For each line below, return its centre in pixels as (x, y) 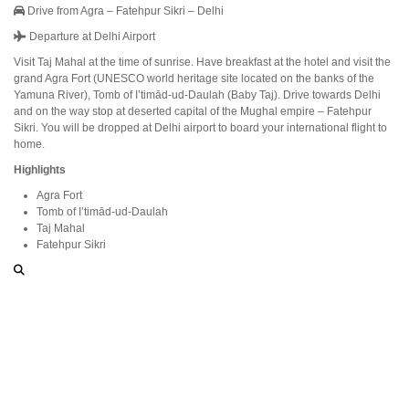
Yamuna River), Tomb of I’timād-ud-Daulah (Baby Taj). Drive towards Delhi (197, 95)
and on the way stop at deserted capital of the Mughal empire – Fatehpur (193, 111)
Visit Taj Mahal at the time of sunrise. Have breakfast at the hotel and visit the (202, 62)
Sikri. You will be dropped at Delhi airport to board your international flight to (200, 128)
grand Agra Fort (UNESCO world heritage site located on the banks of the (194, 79)
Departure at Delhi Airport (91, 37)
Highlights (40, 170)
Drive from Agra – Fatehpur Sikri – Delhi (124, 11)
